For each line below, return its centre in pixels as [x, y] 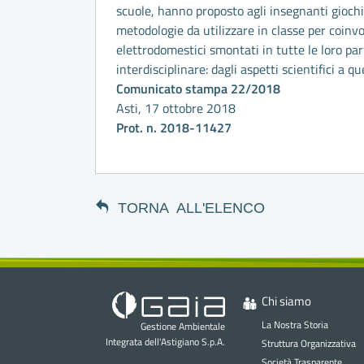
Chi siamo [286, 301]
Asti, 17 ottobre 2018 [176, 108]
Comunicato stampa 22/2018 [198, 88]
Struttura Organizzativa [308, 343]
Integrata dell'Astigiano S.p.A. [165, 341]
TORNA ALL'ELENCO [191, 206]
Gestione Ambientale [183, 326]
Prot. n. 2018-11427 [174, 127]
